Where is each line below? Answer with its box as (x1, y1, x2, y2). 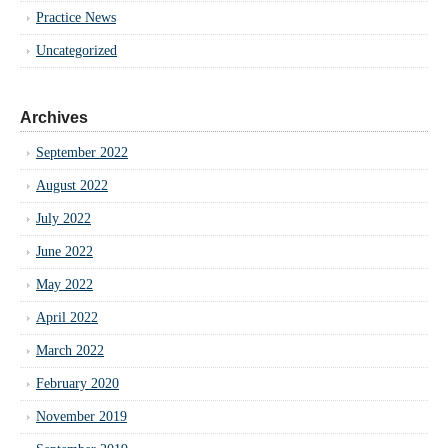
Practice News (36, 9, 116, 25)
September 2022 (36, 144, 128, 160)
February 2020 (36, 375, 119, 391)
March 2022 (36, 342, 104, 358)
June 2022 (36, 243, 93, 259)
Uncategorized (36, 42, 117, 58)
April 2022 (36, 309, 98, 325)
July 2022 (36, 210, 91, 226)
